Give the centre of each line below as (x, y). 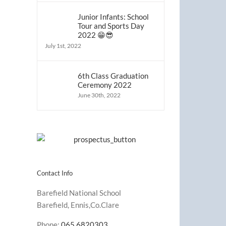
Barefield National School (79, 193)
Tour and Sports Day (111, 26)
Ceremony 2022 (105, 85)
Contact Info (55, 173)
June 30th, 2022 (99, 95)
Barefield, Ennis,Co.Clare (78, 205)
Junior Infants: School (113, 17)
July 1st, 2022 (63, 46)
